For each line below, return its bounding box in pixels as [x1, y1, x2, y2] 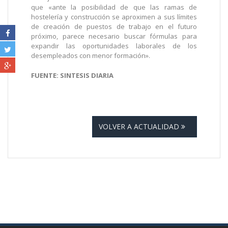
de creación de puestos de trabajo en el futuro [31, 22, 197, 32]
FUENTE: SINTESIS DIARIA [31, 71, 113, 80]
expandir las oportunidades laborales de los [31, 41, 197, 51]
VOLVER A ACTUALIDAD [99, 122, 181, 132]
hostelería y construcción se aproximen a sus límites [31, 12, 197, 22]
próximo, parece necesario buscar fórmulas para [31, 32, 197, 41]
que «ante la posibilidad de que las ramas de [31, 3, 197, 12]
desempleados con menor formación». [31, 51, 150, 61]
